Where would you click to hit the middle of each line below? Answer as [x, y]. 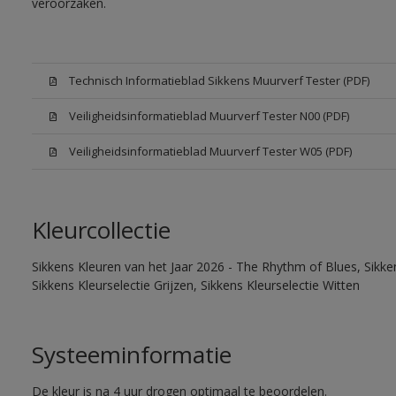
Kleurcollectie [101, 230]
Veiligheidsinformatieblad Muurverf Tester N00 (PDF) [209, 116]
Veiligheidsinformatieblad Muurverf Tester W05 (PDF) [210, 151]
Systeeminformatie [131, 354]
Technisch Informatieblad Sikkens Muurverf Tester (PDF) [219, 80]
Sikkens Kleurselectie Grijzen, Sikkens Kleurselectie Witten [195, 285]
